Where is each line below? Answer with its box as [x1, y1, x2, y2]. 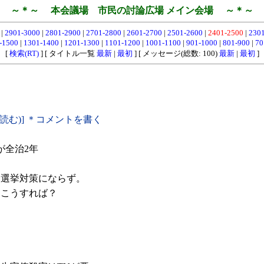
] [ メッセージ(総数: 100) [132, 49, 219, 58]
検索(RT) [9, 49, 39, 58]
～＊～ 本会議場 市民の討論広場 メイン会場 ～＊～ [11, 5, 253, 15]
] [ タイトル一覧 [38, 49, 97, 58]
